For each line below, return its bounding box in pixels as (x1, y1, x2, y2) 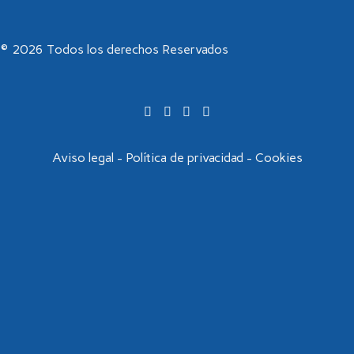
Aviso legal (51, 149, 114, 165)
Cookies (254, 149, 303, 165)
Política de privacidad (125, 149, 243, 165)
